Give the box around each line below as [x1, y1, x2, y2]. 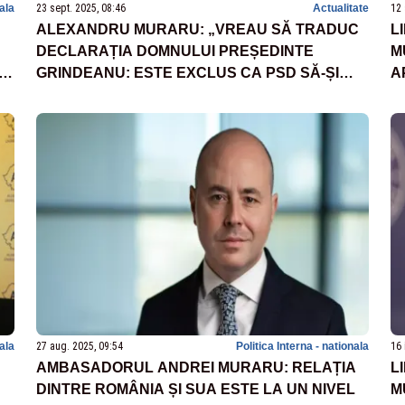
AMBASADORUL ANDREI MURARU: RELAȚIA [36, 359, 356, 375]
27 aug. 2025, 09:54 [36, 339, 123, 353]
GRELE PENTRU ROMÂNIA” [36, 108, 232, 124]
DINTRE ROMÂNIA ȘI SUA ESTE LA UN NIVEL [36, 381, 355, 397]
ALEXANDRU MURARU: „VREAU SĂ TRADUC [36, 21, 359, 37]
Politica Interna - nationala [236, 339, 369, 353]
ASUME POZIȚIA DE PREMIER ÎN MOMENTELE [36, 86, 360, 102]
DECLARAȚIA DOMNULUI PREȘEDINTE [36, 42, 314, 59]
